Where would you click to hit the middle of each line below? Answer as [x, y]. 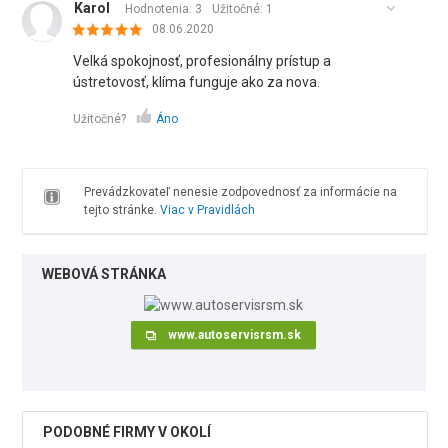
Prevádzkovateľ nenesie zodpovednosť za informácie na [240, 192]
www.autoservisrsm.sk [235, 335]
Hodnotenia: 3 [164, 9]
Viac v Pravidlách [207, 210]
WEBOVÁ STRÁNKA [104, 274]
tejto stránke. [121, 210]
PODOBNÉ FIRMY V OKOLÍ [127, 432]
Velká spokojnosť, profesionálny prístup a [202, 61]
